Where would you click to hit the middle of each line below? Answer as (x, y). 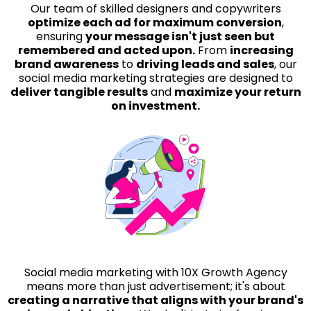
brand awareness (66, 64)
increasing (261, 50)
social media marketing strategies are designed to (155, 78)
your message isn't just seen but (180, 36)
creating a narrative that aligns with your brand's (155, 300)
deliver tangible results (79, 92)
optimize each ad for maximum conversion (154, 23)
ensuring (61, 36)
